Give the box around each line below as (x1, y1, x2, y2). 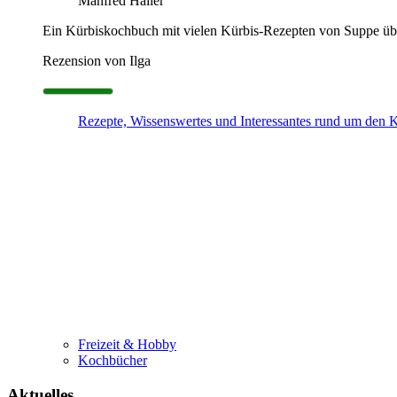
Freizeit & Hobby (78, 337, 176, 353)
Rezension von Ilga (43, 53, 151, 69)
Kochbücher (78, 353, 147, 369)
